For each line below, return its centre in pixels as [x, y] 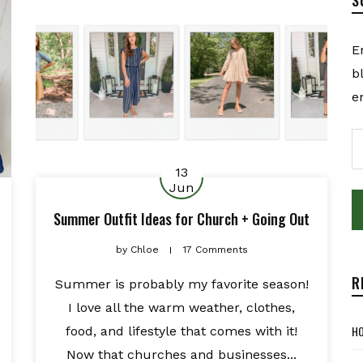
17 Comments [215, 249]
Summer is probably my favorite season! [181, 284]
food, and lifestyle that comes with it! [181, 331]
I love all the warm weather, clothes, [181, 307]
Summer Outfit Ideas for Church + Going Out [181, 218]
